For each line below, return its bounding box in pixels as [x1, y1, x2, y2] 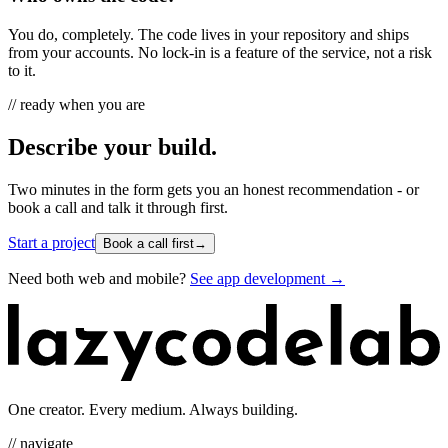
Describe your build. [8, 134, 217, 161]
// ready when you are [8, 96, 145, 114]
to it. [8, 62, 36, 80]
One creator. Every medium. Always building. [8, 401, 298, 419]
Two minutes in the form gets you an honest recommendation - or [8, 181, 419, 199]
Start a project [8, 234, 95, 252]
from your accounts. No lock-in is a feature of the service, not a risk [8, 44, 432, 62]
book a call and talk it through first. [8, 199, 228, 217]
